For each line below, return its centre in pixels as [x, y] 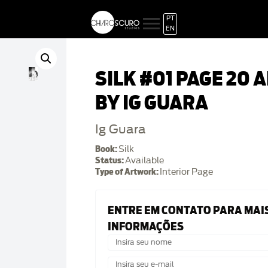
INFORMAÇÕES [146, 226]
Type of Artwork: [127, 172]
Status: [110, 160]
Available [144, 161]
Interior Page [186, 172]
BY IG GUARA [152, 103]
